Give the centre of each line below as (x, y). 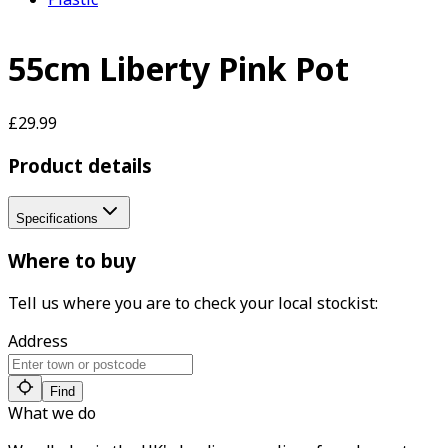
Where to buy (72, 261)
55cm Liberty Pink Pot (178, 69)
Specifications (57, 219)
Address (38, 340)
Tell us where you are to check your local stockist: (193, 302)
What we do (52, 412)
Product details (80, 165)
